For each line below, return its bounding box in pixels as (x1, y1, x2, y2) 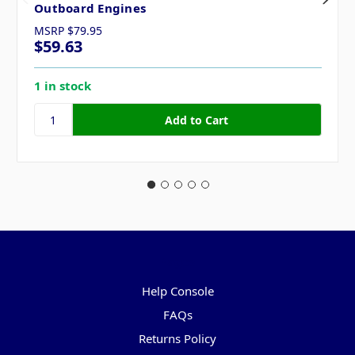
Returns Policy (139, 330, 216, 347)
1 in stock (34, 78, 91, 94)
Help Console (141, 283, 214, 300)
